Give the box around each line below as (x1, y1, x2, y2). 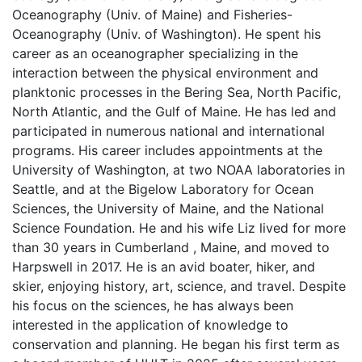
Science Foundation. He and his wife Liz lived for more (12, 220, 346, 236)
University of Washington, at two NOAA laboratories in (12, 162, 345, 178)
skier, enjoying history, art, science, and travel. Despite (12, 278, 346, 294)
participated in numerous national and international (12, 123, 325, 139)
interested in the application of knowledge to (12, 317, 288, 333)
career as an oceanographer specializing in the (12, 45, 298, 61)
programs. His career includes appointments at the (12, 142, 322, 158)
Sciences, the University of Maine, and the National (12, 200, 324, 217)
